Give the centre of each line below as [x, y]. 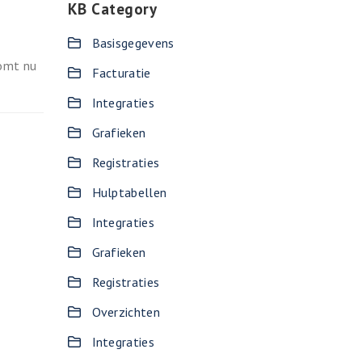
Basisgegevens [133, 43]
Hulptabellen [129, 192]
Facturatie [121, 73]
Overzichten [126, 312]
